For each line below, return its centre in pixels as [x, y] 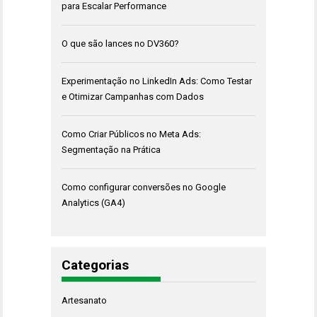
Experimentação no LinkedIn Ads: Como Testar [157, 81]
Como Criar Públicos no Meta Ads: [131, 134]
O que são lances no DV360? [120, 44]
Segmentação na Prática [111, 150]
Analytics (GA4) [93, 203]
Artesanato [84, 301]
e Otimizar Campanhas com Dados [133, 97]
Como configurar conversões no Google [144, 188]
